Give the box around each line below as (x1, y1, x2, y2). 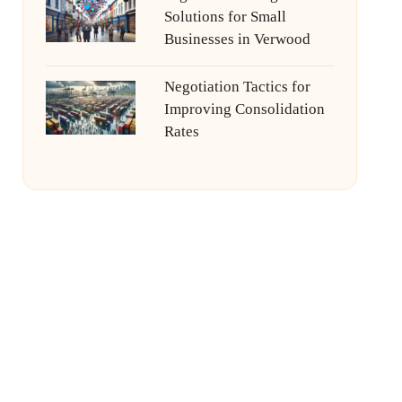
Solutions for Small (163, 8, 286, 25)
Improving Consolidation (163, 100, 325, 118)
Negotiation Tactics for (163, 78, 310, 95)
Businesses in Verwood (163, 31, 310, 48)
